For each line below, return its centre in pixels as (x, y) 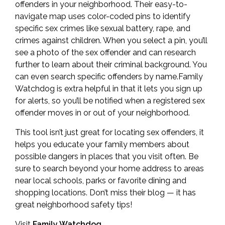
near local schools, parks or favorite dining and (101, 181)
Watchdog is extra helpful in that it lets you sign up (109, 89)
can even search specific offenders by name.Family (109, 77)
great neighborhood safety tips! (74, 205)
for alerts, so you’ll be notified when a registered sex (110, 101)
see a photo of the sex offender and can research (105, 52)
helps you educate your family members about (102, 144)
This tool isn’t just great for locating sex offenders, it (109, 132)
